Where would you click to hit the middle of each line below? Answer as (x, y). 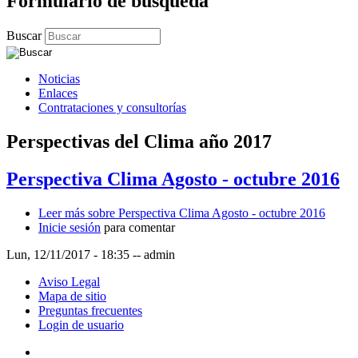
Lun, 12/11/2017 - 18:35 (68, 254)
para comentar (138, 227)
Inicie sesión (70, 227)
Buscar (26, 35)
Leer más (62, 213)
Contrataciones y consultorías (112, 107)
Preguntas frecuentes (90, 310)
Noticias (59, 78)
